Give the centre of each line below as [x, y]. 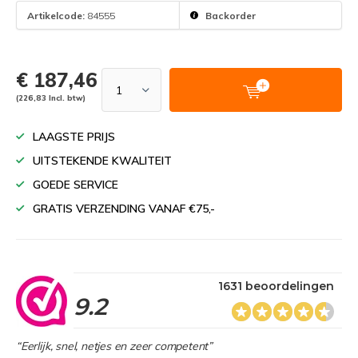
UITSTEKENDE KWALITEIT [102, 161]
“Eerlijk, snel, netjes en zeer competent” [114, 346]
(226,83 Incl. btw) [51, 97]
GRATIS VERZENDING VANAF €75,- [124, 209]
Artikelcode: [56, 15]
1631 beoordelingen [276, 286]
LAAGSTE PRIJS [74, 137]
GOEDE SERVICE [76, 185]
